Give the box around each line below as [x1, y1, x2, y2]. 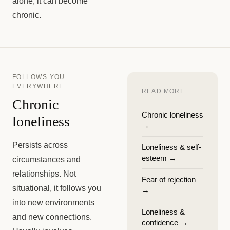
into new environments [12, 198, 94, 207]
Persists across [12, 141, 68, 149]
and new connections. [12, 213, 92, 221]
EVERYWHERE [12, 83, 64, 90]
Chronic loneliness [142, 110, 203, 119]
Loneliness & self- [142, 143, 201, 151]
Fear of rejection [142, 175, 196, 184]
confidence [142, 218, 178, 227]
